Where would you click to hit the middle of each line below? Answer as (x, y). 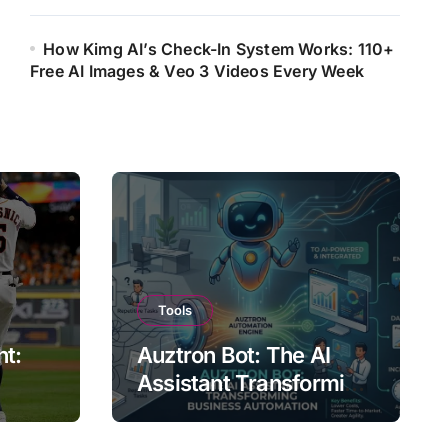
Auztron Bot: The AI (233, 354)
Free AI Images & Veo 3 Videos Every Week (197, 70)
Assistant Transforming (253, 382)
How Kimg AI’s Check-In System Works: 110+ (219, 48)
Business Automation (242, 410)
